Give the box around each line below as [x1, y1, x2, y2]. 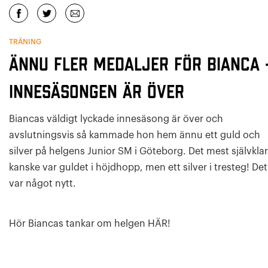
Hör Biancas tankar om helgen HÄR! [9, 219, 170, 229]
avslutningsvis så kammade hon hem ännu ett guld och [9, 130, 260, 140]
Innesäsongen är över [9, 82, 184, 103]
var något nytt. [9, 179, 76, 188]
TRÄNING [9, 38, 41, 45]
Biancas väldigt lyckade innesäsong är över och [9, 114, 223, 124]
